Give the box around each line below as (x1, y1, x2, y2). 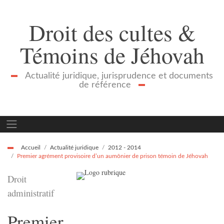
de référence (79, 79, 131, 89)
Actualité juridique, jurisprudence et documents (24, 70, 213, 80)
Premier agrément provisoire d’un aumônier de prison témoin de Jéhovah (17, 153, 208, 159)
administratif (7, 186, 54, 199)
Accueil (21, 144, 41, 150)
